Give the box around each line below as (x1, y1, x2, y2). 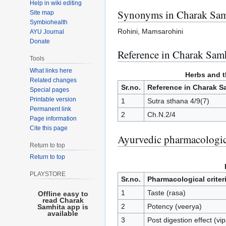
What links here (30, 67, 73, 74)
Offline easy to (37, 190, 88, 198)
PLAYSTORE (30, 171, 66, 178)
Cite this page (30, 124, 68, 132)
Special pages (30, 86, 70, 93)
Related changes (30, 76, 77, 84)
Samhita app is (37, 203, 89, 211)
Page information (30, 115, 77, 122)
